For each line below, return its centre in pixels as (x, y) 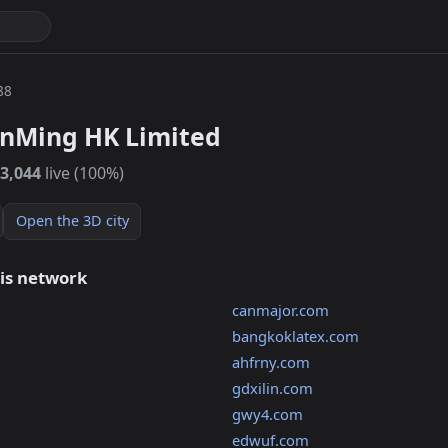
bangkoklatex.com (295, 336)
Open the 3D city (72, 221)
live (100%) (82, 173)
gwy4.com (267, 414)
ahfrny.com (270, 362)
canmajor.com (280, 310)
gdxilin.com (272, 388)
